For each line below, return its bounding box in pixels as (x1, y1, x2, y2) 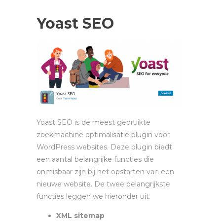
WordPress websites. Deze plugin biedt (37, 143, 172, 152)
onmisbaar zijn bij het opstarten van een (37, 167, 174, 177)
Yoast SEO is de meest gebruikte (37, 118, 150, 127)
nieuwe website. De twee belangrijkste (37, 180, 170, 189)
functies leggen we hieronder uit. (37, 192, 150, 201)
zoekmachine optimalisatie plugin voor (37, 130, 170, 140)
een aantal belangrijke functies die (37, 155, 154, 164)
